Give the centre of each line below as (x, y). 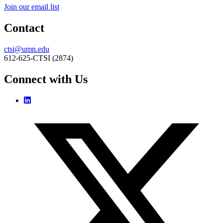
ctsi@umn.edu (27, 49)
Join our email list (32, 7)
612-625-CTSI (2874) (39, 58)
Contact (24, 28)
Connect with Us (46, 79)
